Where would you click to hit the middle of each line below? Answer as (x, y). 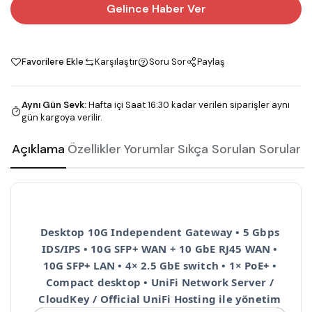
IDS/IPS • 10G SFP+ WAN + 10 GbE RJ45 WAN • (160, 249)
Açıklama (38, 149)
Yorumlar (149, 149)
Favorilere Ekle (53, 62)
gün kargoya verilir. (62, 118)
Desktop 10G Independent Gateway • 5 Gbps (159, 232)
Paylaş (211, 62)
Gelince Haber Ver (156, 9)
